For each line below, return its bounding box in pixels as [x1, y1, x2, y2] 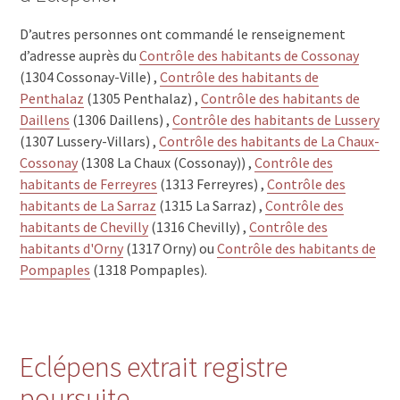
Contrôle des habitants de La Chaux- [159, 131, 380, 150]
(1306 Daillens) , [70, 110, 173, 129]
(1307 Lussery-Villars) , [20, 131, 160, 150]
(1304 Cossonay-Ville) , [20, 67, 161, 86]
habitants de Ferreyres [20, 174, 158, 193]
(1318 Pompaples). [90, 260, 208, 279]
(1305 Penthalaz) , [84, 88, 202, 107]
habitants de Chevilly [20, 217, 149, 236]
